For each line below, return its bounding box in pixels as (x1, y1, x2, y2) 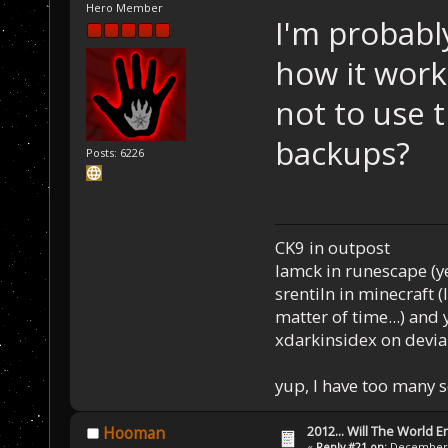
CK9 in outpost (274, 235, 390, 259)
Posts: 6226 (86, 145, 145, 161)
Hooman (102, 422, 165, 444)
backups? (274, 131, 410, 174)
